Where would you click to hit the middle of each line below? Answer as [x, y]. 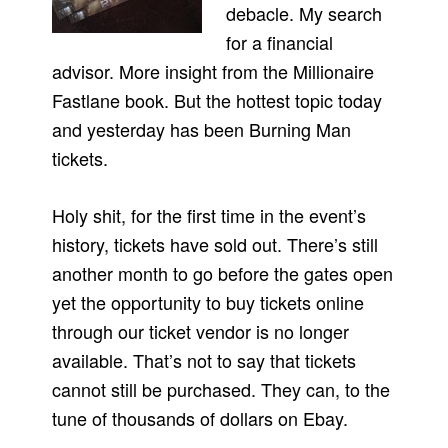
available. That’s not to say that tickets [204, 360]
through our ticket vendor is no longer [201, 331]
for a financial [280, 42]
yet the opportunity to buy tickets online [208, 302]
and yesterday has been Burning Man [202, 129]
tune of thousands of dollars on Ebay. [200, 418]
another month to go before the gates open [223, 273]
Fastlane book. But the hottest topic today [217, 100]
